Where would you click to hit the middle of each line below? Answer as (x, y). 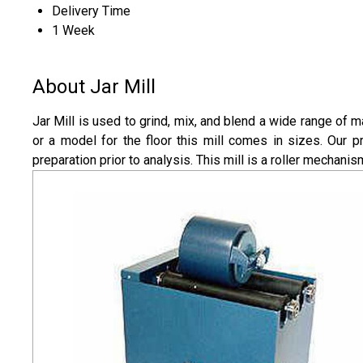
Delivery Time (91, 11)
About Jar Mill (94, 86)
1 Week (73, 30)
